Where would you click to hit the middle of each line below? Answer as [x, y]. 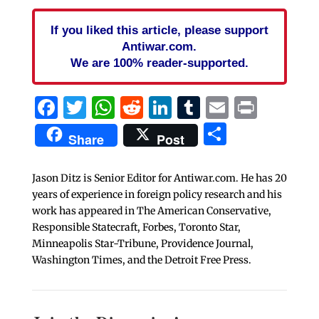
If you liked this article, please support [159, 30]
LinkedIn [221, 107]
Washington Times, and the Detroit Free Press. [141, 260]
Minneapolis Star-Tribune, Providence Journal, [142, 243]
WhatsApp [172, 107]
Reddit [178, 107]
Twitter [126, 107]
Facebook [110, 107]
